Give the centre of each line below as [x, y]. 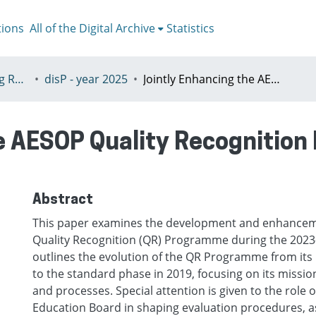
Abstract [63, 200]
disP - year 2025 [86, 79]
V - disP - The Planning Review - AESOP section [19, 79]
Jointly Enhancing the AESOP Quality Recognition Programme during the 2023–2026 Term [275, 79]
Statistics [190, 28]
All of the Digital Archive [92, 28]
